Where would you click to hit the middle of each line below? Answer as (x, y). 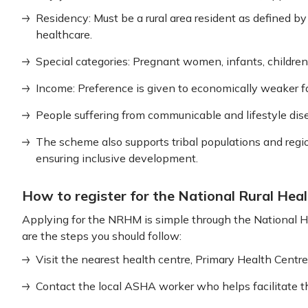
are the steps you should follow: (102, 236)
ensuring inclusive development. (117, 158)
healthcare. (64, 34)
